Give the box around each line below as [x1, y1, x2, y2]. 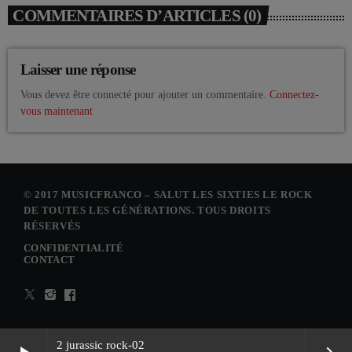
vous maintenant [20, 104, 93, 117]
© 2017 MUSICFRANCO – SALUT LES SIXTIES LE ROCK [24, 188, 313, 200]
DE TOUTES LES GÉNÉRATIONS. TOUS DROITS [24, 203, 271, 216]
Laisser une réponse [20, 61, 136, 79]
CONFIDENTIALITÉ [24, 241, 124, 254]
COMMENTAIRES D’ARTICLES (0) [13, 5, 262, 25]
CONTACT [24, 253, 75, 266]
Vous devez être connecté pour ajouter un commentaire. [20, 88, 269, 101]
